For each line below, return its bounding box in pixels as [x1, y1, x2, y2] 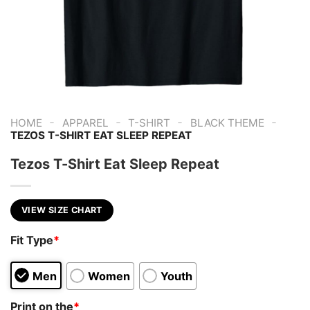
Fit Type [10, 233, 53, 248]
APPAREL [62, 116, 109, 129]
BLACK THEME [190, 116, 264, 129]
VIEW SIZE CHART [21, 204, 102, 215]
